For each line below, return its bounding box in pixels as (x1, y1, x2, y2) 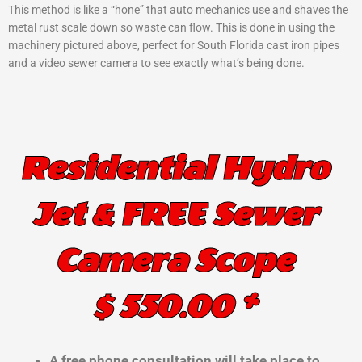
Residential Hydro (19, 149, 329, 187)
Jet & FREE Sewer (32, 196, 317, 234)
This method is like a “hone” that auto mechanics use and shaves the (8, 2, 348, 16)
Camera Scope (55, 242, 293, 280)
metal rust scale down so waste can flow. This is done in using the (8, 20, 335, 34)
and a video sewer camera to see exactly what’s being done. (8, 56, 305, 69)
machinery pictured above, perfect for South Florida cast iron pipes (8, 38, 339, 52)
